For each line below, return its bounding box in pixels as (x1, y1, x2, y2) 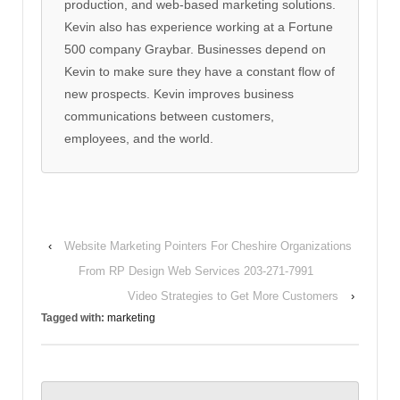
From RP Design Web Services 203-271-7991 (78, 263, 313, 278)
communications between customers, (64, 108, 274, 123)
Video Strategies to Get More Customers (128, 288, 338, 303)
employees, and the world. (64, 130, 213, 146)
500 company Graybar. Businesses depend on (64, 41, 326, 56)
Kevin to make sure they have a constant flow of (64, 63, 335, 79)
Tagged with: (41, 311, 107, 324)
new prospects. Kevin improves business (64, 86, 294, 101)
